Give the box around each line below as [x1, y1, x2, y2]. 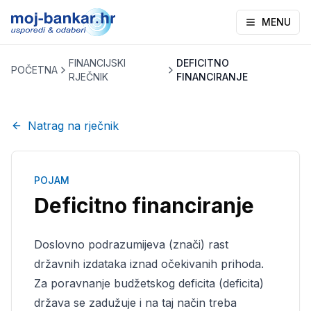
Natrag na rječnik [28, 119, 119, 133]
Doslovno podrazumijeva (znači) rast [34, 237, 228, 251]
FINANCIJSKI [68, 57, 126, 69]
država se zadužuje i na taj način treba [34, 296, 237, 310]
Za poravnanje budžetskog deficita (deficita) [34, 276, 264, 290]
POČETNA [11, 64, 58, 76]
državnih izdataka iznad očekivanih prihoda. [34, 257, 264, 271]
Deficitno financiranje [34, 193, 254, 218]
